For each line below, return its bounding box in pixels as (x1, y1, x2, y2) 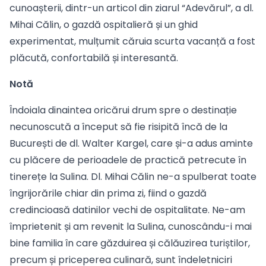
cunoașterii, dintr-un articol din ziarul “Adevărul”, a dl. (9, 1, 254, 15)
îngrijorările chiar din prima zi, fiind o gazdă (9, 186, 207, 200)
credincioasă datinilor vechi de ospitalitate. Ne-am (9, 203, 245, 217)
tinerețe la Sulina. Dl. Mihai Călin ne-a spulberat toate (9, 170, 256, 183)
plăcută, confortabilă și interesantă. (9, 51, 178, 65)
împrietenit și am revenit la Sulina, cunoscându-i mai (9, 220, 252, 233)
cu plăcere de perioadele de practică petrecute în (9, 153, 246, 167)
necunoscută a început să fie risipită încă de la (9, 120, 227, 134)
